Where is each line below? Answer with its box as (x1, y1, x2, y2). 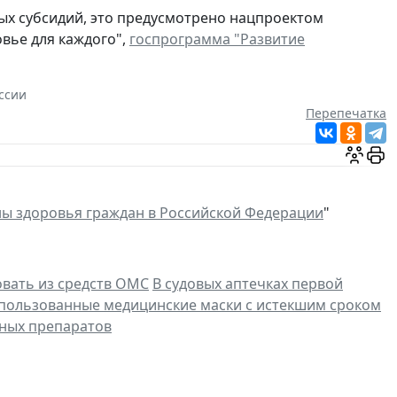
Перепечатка (306, 105, 386, 122)
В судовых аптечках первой (152, 274, 343, 294)
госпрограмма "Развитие (129, 29, 305, 50)
